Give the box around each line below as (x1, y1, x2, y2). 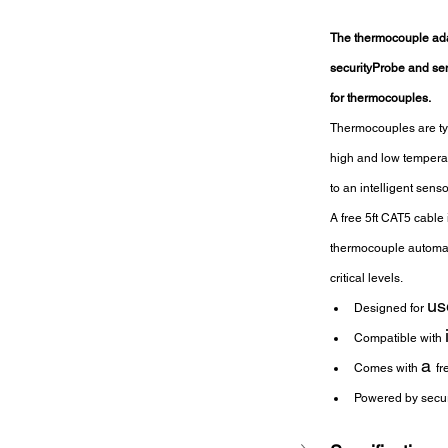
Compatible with (354, 330, 445, 345)
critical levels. (330, 270, 403, 285)
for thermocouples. (330, 90, 431, 105)
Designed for (354, 300, 427, 315)
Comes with (354, 360, 421, 375)
